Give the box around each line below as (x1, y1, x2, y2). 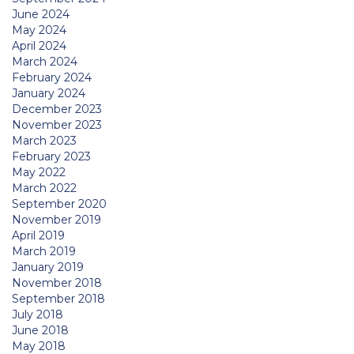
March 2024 (12, 54, 77, 69)
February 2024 (12, 70, 92, 85)
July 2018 (12, 307, 63, 322)
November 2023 (12, 117, 102, 132)
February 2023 (12, 149, 91, 164)
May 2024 (12, 22, 66, 37)
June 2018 (12, 322, 69, 337)
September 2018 (12, 291, 105, 306)
